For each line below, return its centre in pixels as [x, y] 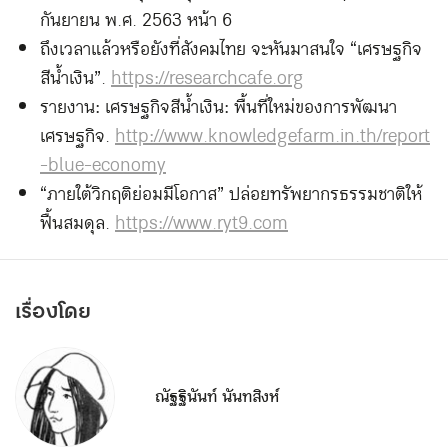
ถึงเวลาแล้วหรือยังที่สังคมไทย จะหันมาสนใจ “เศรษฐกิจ [231, 50]
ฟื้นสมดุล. [77, 224]
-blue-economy [103, 166]
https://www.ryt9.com [201, 224]
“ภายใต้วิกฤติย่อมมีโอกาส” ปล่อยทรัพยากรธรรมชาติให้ [231, 195]
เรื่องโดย [53, 313]
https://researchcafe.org [207, 79]
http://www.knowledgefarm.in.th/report [272, 137]
